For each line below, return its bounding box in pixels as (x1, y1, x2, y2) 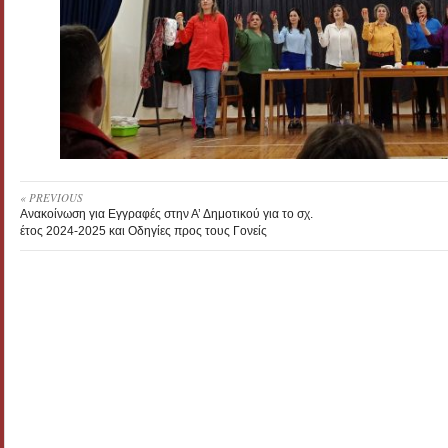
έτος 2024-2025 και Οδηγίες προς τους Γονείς (20, 224, 267, 239)
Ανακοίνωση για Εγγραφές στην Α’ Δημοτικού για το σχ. (20, 207, 313, 222)
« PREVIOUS (20, 190, 83, 206)
